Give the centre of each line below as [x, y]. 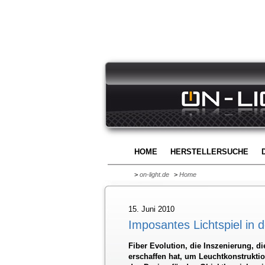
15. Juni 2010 [151, 209]
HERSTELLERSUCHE [209, 152]
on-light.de [154, 174]
